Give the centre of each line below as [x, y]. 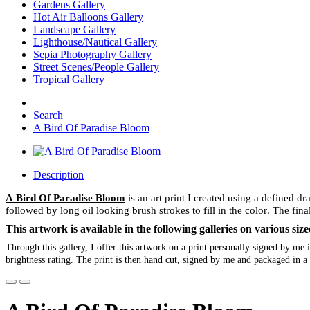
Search [48, 115]
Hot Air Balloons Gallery [88, 17]
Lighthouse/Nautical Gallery [95, 42]
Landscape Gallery [74, 29]
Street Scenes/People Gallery [96, 67]
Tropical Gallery [69, 79]
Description [58, 175]
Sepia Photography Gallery [92, 54]
